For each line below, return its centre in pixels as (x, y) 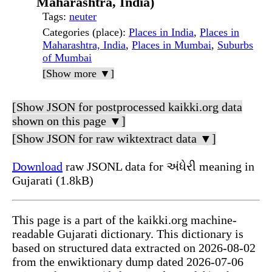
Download (37, 167)
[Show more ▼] (78, 74)
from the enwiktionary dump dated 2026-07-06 (128, 262)
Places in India (161, 32)
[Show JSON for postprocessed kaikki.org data (127, 107)
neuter (83, 17)
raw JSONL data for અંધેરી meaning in (158, 167)
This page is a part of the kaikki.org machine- (124, 220)
